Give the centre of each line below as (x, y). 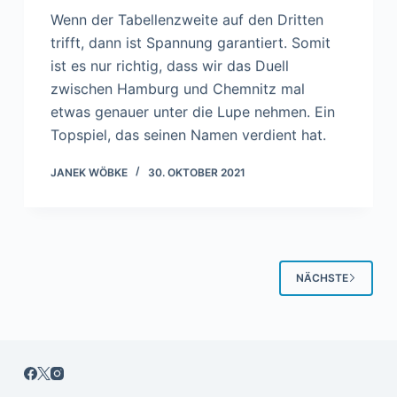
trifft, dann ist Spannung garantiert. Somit (190, 42)
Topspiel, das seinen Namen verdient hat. (188, 134)
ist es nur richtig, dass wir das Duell (169, 65)
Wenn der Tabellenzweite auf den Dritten (187, 19)
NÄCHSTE (323, 278)
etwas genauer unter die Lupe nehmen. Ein (192, 111)
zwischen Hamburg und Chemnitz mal (177, 88)
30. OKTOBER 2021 (196, 172)
